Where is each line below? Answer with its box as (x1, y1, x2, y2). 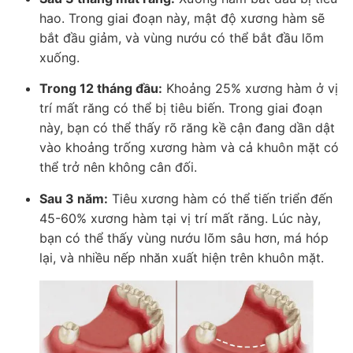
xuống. (39, 49, 80, 65)
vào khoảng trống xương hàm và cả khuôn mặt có (39, 139, 339, 156)
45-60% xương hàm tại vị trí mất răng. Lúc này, (39, 210, 321, 226)
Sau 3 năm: (39, 190, 108, 206)
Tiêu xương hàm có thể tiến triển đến (108, 190, 333, 206)
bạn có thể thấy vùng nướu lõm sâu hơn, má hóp (39, 229, 329, 246)
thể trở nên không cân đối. (39, 159, 197, 176)
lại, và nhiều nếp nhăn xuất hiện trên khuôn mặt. (39, 249, 324, 266)
